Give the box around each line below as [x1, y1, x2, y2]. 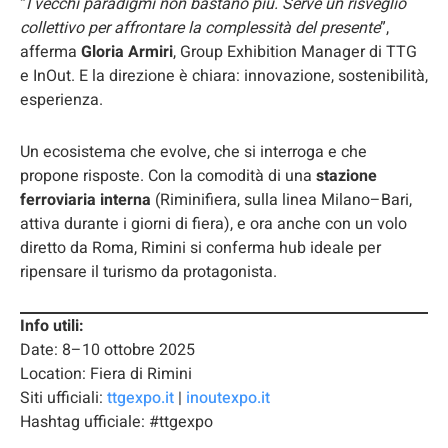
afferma [20, 40, 81, 65]
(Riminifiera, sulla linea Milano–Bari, [151, 188, 412, 213]
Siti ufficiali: [20, 386, 107, 411]
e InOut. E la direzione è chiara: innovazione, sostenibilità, [20, 64, 428, 89]
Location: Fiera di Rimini [20, 362, 192, 387]
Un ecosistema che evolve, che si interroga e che [20, 140, 367, 165]
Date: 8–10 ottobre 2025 [20, 338, 195, 363]
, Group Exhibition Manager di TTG [173, 40, 417, 65]
